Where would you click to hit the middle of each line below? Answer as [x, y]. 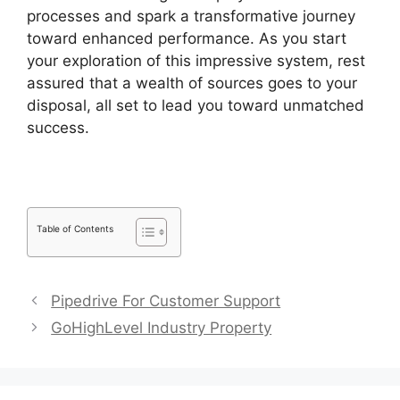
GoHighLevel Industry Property [162, 328]
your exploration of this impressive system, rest [196, 61]
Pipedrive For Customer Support [166, 301]
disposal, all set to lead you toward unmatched [196, 106]
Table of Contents [75, 229]
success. [58, 128]
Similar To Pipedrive [160, 128]
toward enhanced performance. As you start [187, 39]
